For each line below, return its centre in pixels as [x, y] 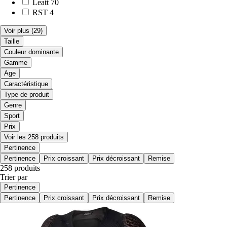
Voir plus [17, 30]
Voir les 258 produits [34, 137]
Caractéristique [26, 84]
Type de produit [27, 94]
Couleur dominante [31, 52]
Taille [12, 41]
